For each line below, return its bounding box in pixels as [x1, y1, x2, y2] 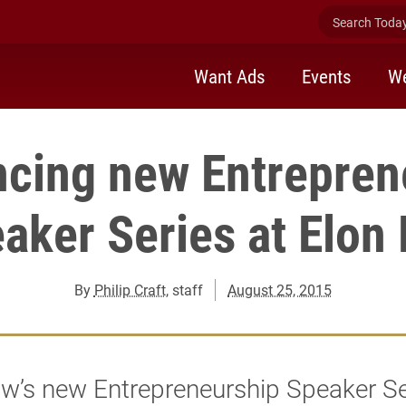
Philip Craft [93, 280, 166, 299]
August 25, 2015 [227, 280, 333, 299]
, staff [165, 280, 203, 299]
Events [302, 63, 352, 89]
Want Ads [194, 63, 266, 89]
